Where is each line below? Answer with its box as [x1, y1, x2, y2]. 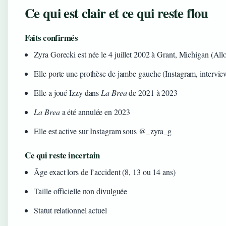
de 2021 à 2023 [127, 87, 178, 98]
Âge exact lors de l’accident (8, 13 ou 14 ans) [34, 166, 176, 177]
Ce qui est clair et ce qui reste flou [25, 3, 208, 23]
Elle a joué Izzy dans [34, 87, 101, 98]
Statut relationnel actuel [34, 204, 107, 215]
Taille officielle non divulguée [34, 185, 128, 196]
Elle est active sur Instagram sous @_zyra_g [34, 125, 172, 136]
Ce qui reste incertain [25, 148, 100, 161]
